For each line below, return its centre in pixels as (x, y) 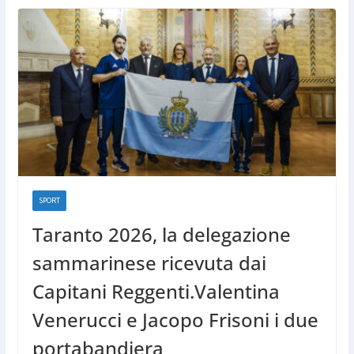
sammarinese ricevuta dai (149, 262)
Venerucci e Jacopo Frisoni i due (175, 319)
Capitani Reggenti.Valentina (156, 291)
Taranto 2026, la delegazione (161, 234)
